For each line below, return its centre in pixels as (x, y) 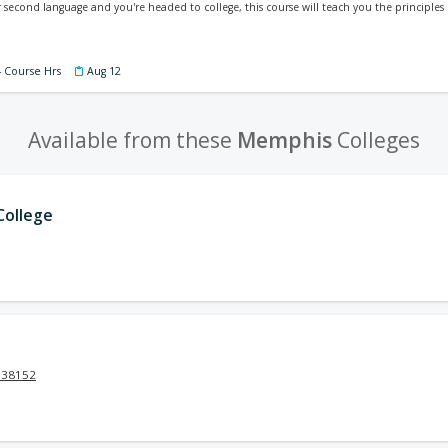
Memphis (284, 140)
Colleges (376, 140)
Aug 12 (104, 71)
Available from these (132, 140)
